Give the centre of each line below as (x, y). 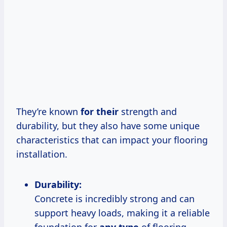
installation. (42, 154)
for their (100, 111)
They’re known (48, 111)
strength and (148, 111)
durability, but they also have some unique (108, 125)
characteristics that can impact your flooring (112, 140)
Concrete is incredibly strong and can (115, 198)
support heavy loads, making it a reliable (122, 213)
